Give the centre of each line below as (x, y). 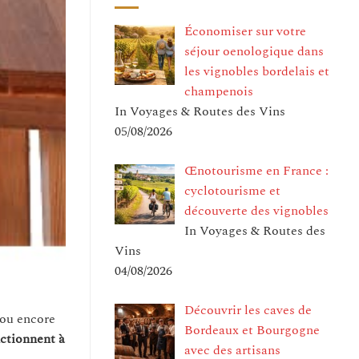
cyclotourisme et (232, 190)
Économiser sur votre (245, 31)
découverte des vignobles (256, 210)
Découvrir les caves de (248, 310)
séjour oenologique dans (254, 51)
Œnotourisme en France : (256, 170)
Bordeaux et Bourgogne (252, 330)
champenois (219, 91)
